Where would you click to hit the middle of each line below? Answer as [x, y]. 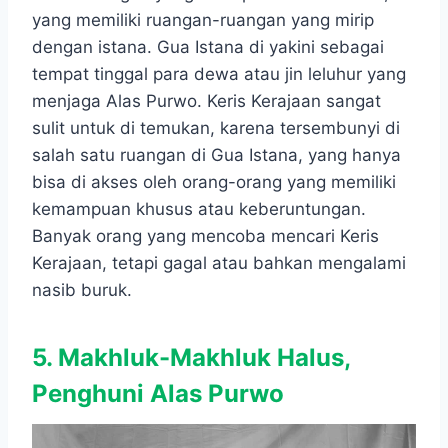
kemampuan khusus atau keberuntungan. [199, 209]
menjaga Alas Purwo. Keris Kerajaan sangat [206, 101]
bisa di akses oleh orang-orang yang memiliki [214, 182]
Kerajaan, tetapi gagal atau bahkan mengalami [219, 263]
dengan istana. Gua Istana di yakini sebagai [208, 47]
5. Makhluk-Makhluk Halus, [191, 358]
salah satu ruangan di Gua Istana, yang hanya [216, 155]
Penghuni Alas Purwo [158, 394]
